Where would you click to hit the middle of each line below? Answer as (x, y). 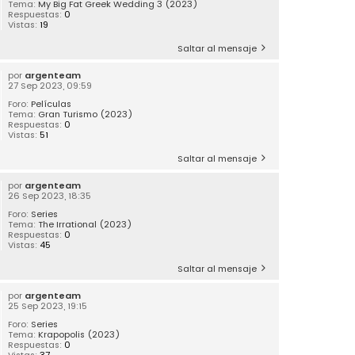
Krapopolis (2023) (80, 334)
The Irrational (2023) (86, 224)
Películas (52, 103)
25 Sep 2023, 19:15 (48, 305)
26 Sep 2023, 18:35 (50, 195)
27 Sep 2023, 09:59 (50, 85)
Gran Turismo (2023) (86, 114)
